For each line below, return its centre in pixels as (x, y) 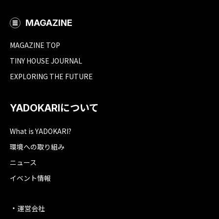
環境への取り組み (37, 147)
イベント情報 (30, 178)
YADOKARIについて (54, 108)
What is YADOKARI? (41, 131)
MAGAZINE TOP (35, 45)
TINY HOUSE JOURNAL (46, 61)
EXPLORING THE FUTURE (51, 77)
